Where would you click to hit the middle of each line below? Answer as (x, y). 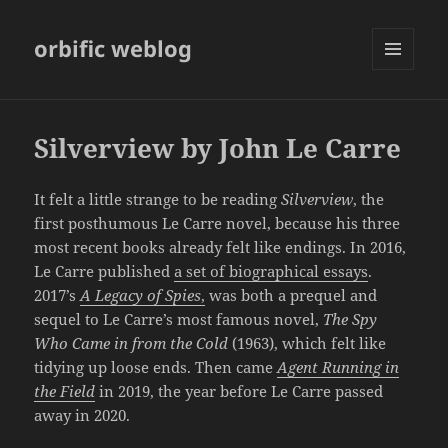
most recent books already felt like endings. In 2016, (220, 247)
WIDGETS (400, 112)
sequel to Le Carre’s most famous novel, (179, 319)
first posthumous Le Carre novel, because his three (217, 223)
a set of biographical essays (271, 271)
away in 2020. (82, 415)
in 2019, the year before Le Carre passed (239, 391)
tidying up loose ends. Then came (156, 367)
